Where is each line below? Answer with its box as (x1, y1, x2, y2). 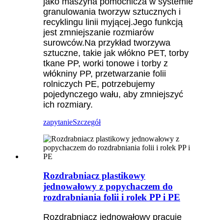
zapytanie (43, 118, 73, 127)
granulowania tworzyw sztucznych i (43, 7, 181, 17)
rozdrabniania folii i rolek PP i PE (43, 192, 180, 202)
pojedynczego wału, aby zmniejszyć (43, 89, 183, 100)
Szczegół (73, 118, 101, 127)
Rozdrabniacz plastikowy (43, 170, 145, 181)
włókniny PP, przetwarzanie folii (43, 69, 166, 79)
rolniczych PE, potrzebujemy (43, 79, 155, 89)
